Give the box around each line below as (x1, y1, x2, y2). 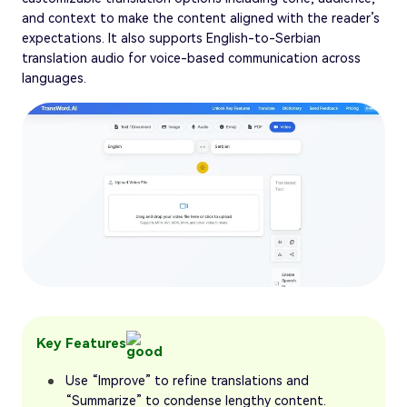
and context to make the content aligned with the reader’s (22, 11, 380, 26)
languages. (22, 71, 86, 86)
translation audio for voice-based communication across (22, 51, 361, 66)
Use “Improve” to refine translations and (65, 373, 309, 389)
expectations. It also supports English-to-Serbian (22, 31, 321, 46)
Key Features (36, 334, 126, 352)
